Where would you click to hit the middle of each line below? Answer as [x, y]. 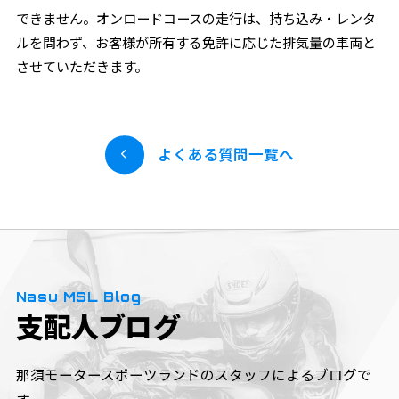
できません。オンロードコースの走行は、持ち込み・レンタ [195, 18]
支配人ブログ [97, 326]
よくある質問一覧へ [225, 155]
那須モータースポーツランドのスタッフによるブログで [193, 375]
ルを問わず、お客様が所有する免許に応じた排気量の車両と [195, 42]
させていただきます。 [81, 66]
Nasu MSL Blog [78, 297]
